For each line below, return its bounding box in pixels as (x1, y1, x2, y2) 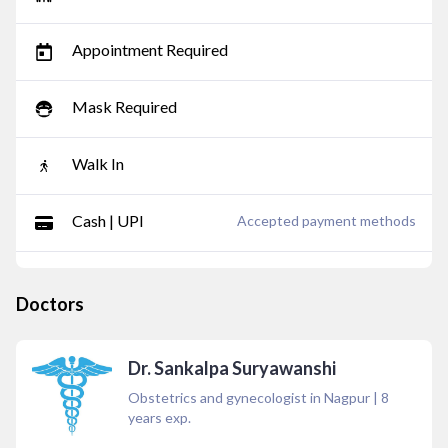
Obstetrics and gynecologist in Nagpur (128, 389, 370, 406)
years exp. (128, 409, 191, 426)
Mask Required (72, 97, 177, 116)
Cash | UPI (72, 211, 144, 230)
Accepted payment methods (237, 212, 416, 229)
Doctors (16, 293, 84, 315)
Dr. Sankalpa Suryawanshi (128, 357, 336, 379)
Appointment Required (72, 40, 228, 59)
